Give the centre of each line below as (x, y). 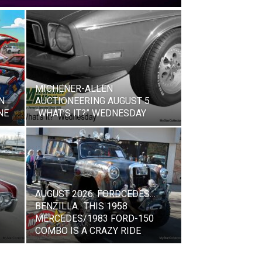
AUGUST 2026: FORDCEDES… (95, 194)
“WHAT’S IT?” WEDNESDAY (91, 113)
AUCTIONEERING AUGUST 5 (92, 101)
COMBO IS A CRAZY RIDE (88, 230)
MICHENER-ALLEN (74, 88)
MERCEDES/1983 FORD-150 (94, 218)
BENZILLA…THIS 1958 (81, 206)
